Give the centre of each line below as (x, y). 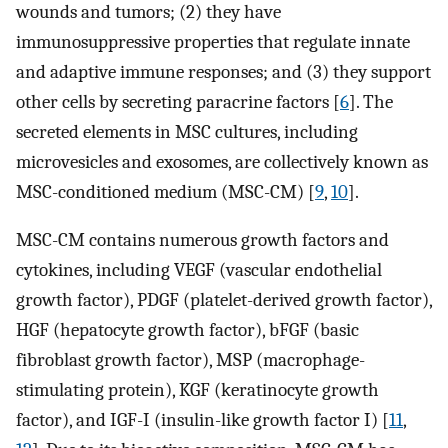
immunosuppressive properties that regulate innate (213, 41)
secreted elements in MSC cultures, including (187, 131)
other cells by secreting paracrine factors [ (178, 101)
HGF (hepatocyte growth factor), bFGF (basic (187, 330)
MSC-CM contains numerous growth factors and (202, 240)
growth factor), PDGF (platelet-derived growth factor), (224, 300)
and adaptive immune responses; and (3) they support (223, 71)
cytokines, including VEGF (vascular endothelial (199, 270)
